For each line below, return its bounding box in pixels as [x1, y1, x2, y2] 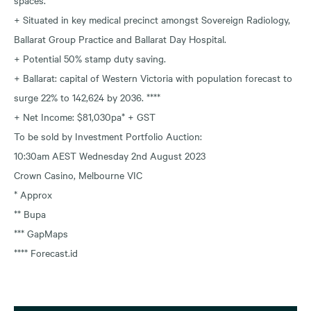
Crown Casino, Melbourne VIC [14, 167, 142, 182]
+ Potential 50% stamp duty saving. [14, 51, 166, 65]
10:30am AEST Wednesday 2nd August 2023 [14, 148, 205, 162]
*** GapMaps [14, 226, 68, 240]
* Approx [14, 187, 52, 201]
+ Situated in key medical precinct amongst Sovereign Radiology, [14, 12, 290, 26]
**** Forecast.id [14, 245, 78, 260]
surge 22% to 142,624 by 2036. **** [14, 90, 160, 104]
